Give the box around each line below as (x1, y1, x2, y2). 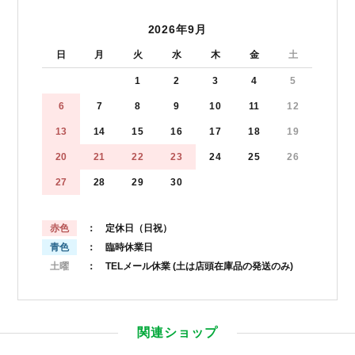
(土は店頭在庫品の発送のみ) (170, 260, 294, 272)
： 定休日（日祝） (77, 222, 173, 234)
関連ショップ (137, 325, 218, 339)
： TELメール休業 (77, 260, 171, 272)
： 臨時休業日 (77, 241, 154, 253)
